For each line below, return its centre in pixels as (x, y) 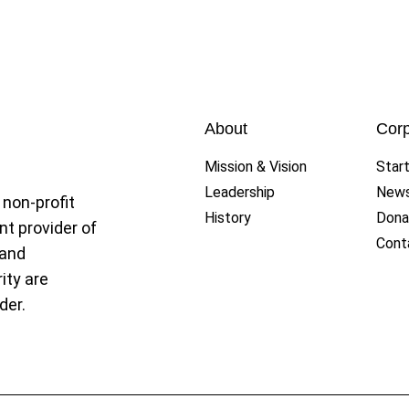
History (228, 217)
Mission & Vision (256, 166)
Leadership (240, 192)
